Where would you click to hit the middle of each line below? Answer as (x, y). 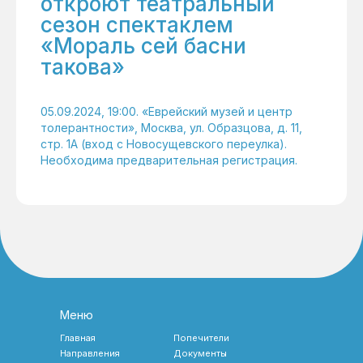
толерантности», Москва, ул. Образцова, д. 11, (171, 128)
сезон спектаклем (137, 25)
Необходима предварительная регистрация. (169, 160)
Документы (200, 353)
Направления (90, 353)
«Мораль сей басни (143, 46)
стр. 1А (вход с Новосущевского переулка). (164, 144)
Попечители (201, 338)
